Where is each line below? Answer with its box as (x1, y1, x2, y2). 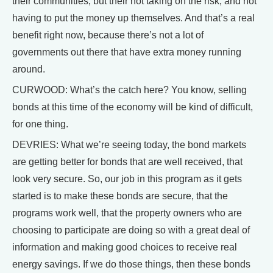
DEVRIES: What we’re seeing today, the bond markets (12, 140, 246, 150)
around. (12, 64, 45, 74)
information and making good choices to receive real (12, 242, 237, 252)
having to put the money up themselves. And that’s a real (12, 13, 255, 23)
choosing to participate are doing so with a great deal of (12, 225, 250, 235)
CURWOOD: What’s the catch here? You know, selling (12, 85, 247, 95)
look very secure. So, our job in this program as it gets (12, 174, 242, 184)
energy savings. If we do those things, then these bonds (12, 259, 250, 269)
